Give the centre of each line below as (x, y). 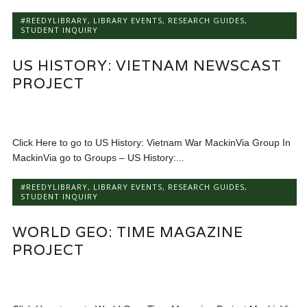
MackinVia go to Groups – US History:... (99, 158)
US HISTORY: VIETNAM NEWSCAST (147, 66)
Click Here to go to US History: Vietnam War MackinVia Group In (152, 143)
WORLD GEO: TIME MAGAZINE (128, 232)
